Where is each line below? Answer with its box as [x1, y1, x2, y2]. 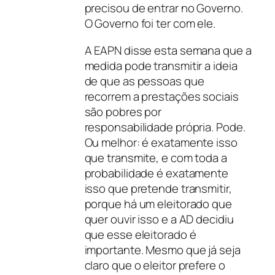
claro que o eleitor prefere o [84, 257, 225, 273]
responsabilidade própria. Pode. [84, 118, 246, 135]
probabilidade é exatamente [84, 165, 228, 181]
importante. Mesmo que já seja [84, 241, 241, 258]
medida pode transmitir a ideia [84, 57, 238, 74]
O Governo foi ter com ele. [84, 15, 215, 32]
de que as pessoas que [84, 72, 204, 89]
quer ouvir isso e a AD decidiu [84, 211, 234, 227]
